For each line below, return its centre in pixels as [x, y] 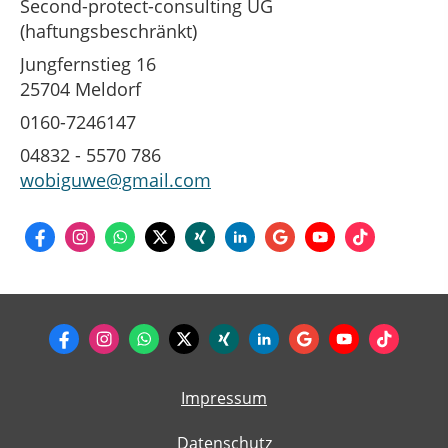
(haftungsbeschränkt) [108, 30]
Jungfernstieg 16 [88, 63]
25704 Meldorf [80, 88]
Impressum [224, 397]
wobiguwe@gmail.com [115, 179]
